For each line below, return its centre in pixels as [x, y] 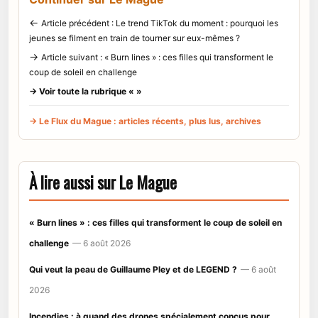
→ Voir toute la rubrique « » [86, 91]
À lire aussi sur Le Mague [103, 182]
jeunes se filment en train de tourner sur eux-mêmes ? [135, 38]
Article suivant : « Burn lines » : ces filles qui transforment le [157, 57]
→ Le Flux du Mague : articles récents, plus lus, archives [145, 121]
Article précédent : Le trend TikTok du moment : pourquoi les [160, 23]
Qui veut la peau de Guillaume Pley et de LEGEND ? [133, 269]
